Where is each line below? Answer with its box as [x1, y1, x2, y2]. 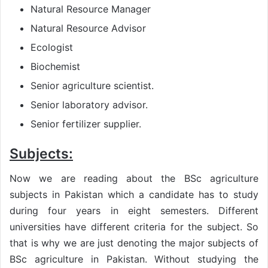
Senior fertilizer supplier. [31, 118, 141, 130]
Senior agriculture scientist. [31, 80, 154, 92]
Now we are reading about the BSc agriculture [10, 172, 258, 184]
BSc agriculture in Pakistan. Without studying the [10, 252, 258, 265]
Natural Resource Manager [31, 3, 151, 16]
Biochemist [31, 60, 80, 73]
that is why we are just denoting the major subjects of [10, 236, 258, 249]
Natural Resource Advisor [31, 22, 146, 35]
